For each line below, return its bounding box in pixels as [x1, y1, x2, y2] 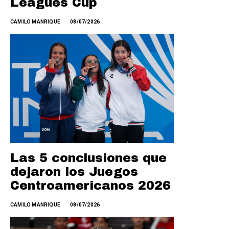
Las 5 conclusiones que [10, 151, 167, 165]
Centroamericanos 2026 [10, 178, 171, 192]
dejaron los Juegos [10, 165, 138, 178]
